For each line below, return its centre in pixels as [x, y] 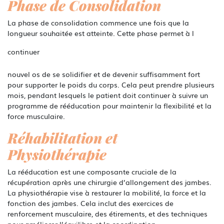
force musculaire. [36, 116]
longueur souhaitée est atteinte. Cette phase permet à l [101, 33]
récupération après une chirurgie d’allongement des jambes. [109, 182]
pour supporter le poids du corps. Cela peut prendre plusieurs [111, 84]
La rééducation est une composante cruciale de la [92, 171]
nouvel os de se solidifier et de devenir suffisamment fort [104, 74]
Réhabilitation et [62, 137]
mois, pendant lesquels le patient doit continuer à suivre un [108, 95]
